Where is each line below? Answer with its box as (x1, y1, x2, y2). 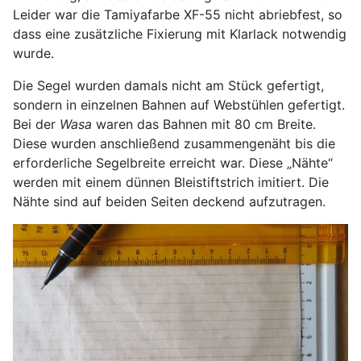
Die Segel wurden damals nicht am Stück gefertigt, (13, 77, 324, 94)
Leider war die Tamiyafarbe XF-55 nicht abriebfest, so (13, 6, 342, 23)
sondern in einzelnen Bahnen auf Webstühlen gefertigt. (13, 97, 345, 114)
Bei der (13, 116, 60, 133)
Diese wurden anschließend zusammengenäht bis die (13, 135, 335, 152)
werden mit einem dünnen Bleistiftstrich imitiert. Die (13, 174, 329, 191)
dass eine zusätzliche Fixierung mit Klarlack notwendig (13, 26, 346, 43)
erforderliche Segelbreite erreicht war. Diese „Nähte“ (13, 155, 333, 172)
